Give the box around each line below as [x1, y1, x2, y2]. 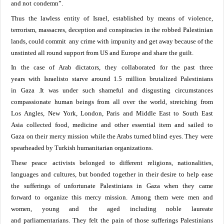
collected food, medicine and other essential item [26, 121, 174, 129]
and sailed [174, 121, 204, 129]
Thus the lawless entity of [11, 14, 93, 22]
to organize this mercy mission [31, 193, 126, 201]
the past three [167, 63, 213, 71]
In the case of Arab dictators [11, 63, 99, 71]
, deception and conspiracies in [64, 25, 152, 33]
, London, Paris [75, 109, 119, 117]
